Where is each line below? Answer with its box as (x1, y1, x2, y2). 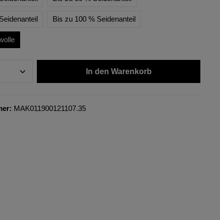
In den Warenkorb (85, 67, 152, 76)
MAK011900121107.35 (13, 104, 86, 112)
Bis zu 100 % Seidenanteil (52, 15, 136, 23)
